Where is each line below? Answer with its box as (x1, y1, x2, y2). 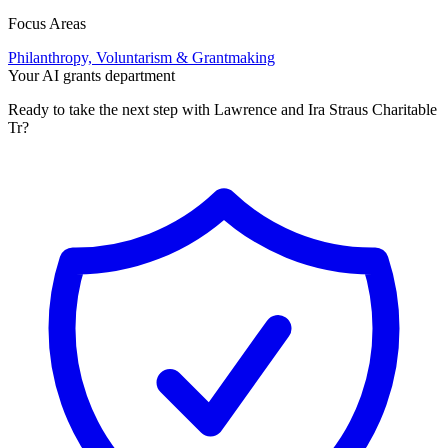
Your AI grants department (8, 67, 175, 85)
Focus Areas (8, 15, 86, 33)
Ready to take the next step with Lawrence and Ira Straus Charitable (8, 101, 437, 119)
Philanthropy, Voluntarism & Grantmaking (8, 49, 275, 67)
